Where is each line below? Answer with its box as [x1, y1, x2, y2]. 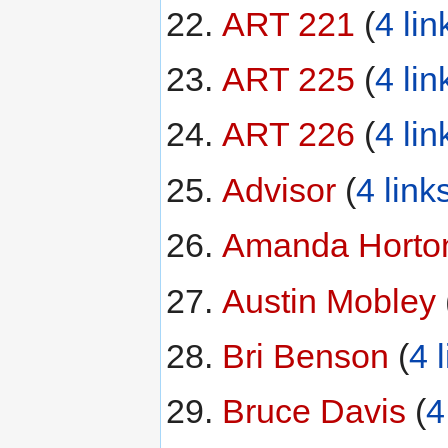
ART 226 [221, 115, 355, 154]
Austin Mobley [221, 281, 436, 320]
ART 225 [221, 60, 355, 99]
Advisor [221, 170, 336, 209]
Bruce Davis [221, 392, 406, 431]
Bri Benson [221, 337, 389, 375]
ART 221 [221, 4, 355, 43]
